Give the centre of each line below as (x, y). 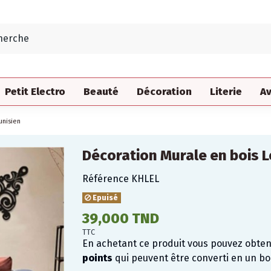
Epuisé (105, 198)
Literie (226, 91)
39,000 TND (120, 218)
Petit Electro (35, 91)
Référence (105, 178)
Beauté (101, 91)
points (97, 258)
